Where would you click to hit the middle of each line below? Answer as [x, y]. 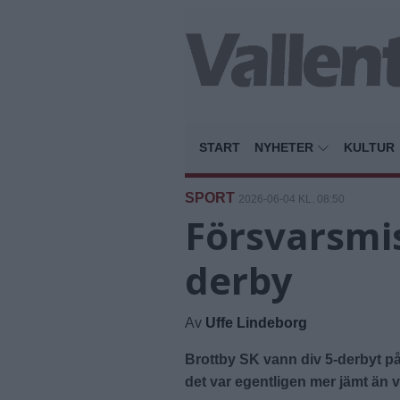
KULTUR [369, 147]
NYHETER [286, 147]
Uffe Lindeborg [256, 322]
